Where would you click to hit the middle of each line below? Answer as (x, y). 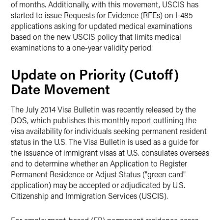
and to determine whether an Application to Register (99, 163)
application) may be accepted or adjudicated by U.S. (98, 185)
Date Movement (60, 89)
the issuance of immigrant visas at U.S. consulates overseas (110, 152)
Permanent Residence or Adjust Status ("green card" (98, 174)
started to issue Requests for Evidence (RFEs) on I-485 (102, 15)
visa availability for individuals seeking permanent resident (109, 131)
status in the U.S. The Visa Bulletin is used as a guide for (105, 142)
